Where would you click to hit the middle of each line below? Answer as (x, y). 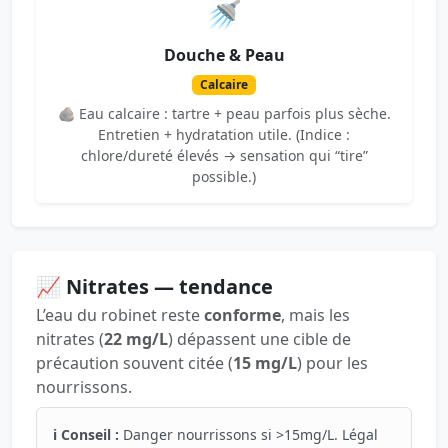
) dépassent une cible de (259, 339)
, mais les (315, 315)
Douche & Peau (224, 54)
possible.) (224, 177)
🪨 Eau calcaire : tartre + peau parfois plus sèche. (224, 114)
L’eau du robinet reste (120, 315)
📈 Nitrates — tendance (154, 287)
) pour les (332, 363)
